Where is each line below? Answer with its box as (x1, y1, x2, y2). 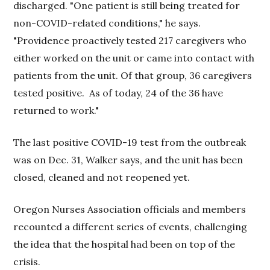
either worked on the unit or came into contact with (13, 51, 255, 64)
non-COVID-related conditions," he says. (13, 16, 204, 29)
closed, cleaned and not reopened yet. (13, 171, 190, 183)
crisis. (13, 255, 41, 268)
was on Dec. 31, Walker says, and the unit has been (13, 153, 243, 166)
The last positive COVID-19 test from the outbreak (13, 136, 246, 148)
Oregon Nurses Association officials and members (13, 202, 246, 215)
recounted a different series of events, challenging (13, 220, 248, 233)
